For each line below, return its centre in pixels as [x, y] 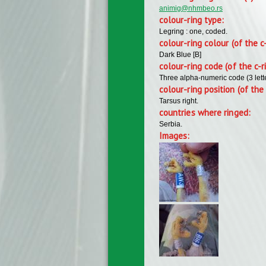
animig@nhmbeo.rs [191, 8]
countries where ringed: [206, 112]
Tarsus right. [179, 101]
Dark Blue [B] [180, 54]
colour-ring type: [193, 20]
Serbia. [171, 124]
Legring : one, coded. [193, 31]
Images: [176, 135]
